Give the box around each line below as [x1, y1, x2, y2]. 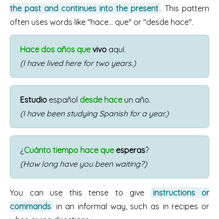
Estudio [20, 95, 47, 105]
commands [10, 201, 51, 211]
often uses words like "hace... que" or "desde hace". [10, 17, 193, 27]
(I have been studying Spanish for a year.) [20, 109, 169, 118]
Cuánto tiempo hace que [24, 145, 114, 155]
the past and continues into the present [10, 3, 158, 13]
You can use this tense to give [10, 188, 151, 197]
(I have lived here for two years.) [20, 58, 136, 68]
